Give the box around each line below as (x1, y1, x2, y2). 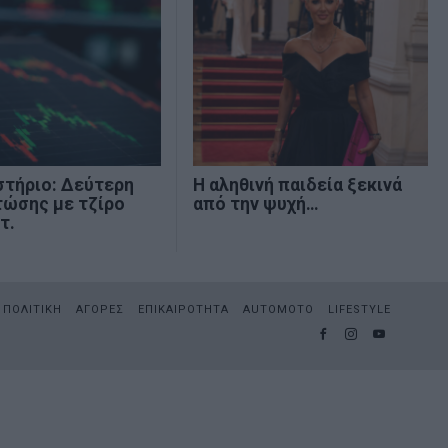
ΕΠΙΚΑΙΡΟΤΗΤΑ (138, 303, 229, 317)
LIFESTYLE (328, 303, 391, 317)
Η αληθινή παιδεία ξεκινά (192, 175, 402, 196)
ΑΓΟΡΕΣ (76, 303, 124, 317)
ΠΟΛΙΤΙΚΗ (3, 303, 62, 317)
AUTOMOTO (243, 303, 314, 317)
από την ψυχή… (192, 194, 319, 215)
